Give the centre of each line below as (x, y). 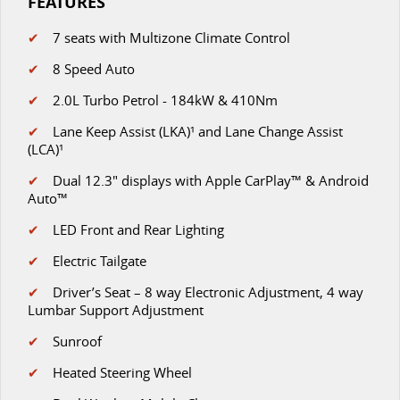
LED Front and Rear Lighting (131, 229)
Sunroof (70, 341)
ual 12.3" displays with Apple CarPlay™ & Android (215, 180)
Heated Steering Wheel (115, 372)
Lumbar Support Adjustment (115, 309)
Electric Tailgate (92, 260)
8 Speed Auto (87, 68)
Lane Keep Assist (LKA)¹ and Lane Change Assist (197, 131)
